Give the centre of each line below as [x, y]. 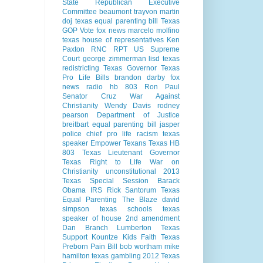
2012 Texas [161, 256]
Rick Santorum [131, 190]
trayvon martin [157, 12]
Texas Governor [130, 68]
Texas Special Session [105, 181]
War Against [155, 97]
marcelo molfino [154, 31]
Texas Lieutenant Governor [131, 153]
